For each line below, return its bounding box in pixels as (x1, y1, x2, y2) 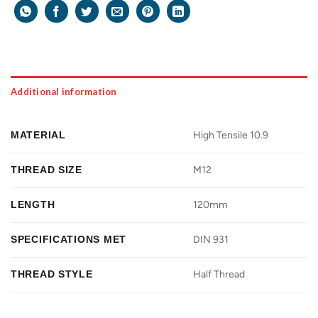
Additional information (11, 86, 117, 98)
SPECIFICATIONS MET (11, 234, 126, 246)
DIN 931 (193, 234, 229, 246)
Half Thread (193, 268, 246, 281)
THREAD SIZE (11, 164, 82, 176)
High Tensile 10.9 (193, 129, 269, 142)
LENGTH (11, 199, 55, 211)
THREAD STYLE (11, 268, 93, 280)
